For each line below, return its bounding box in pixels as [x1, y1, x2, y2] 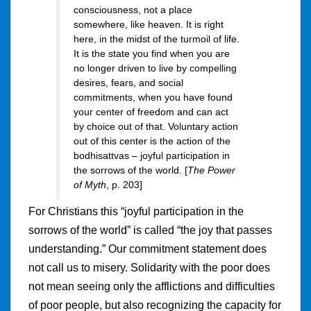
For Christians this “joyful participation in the [28, 205, 244, 217]
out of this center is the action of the [74, 135, 230, 147]
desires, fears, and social [74, 77, 183, 89]
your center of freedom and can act [74, 106, 228, 118]
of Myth [74, 179, 106, 191]
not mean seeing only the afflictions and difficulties [28, 280, 275, 292]
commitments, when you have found [74, 92, 233, 103]
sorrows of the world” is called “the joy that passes [28, 224, 272, 236]
